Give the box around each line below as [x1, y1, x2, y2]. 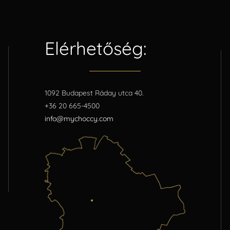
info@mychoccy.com [45, 113, 114, 123]
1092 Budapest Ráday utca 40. [45, 88, 144, 98]
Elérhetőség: [45, 36, 147, 60]
